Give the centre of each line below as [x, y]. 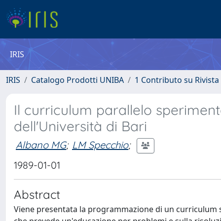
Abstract [37, 194]
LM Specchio [100, 145]
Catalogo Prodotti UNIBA [77, 80]
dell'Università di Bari [80, 126]
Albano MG [41, 145]
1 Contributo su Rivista [177, 80]
